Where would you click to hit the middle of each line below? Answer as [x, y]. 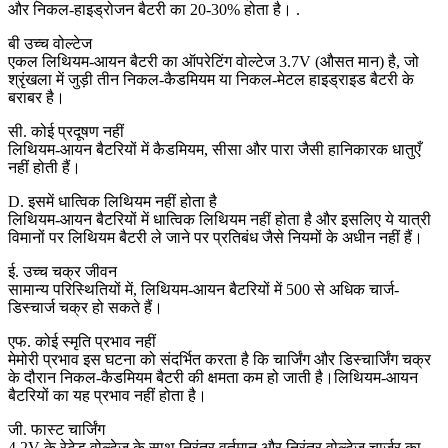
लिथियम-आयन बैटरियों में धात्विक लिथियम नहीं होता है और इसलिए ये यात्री [219, 219]
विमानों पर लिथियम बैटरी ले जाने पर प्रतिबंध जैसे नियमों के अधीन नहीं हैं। [215, 237]
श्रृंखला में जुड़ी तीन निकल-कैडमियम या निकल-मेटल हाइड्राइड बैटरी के [211, 79]
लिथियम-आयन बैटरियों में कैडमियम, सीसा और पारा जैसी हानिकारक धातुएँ [214, 149]
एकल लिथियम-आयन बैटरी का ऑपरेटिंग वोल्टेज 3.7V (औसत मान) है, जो [213, 61]
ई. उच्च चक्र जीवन [62, 271]
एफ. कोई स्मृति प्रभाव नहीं [82, 341]
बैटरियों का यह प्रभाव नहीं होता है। [107, 395]
